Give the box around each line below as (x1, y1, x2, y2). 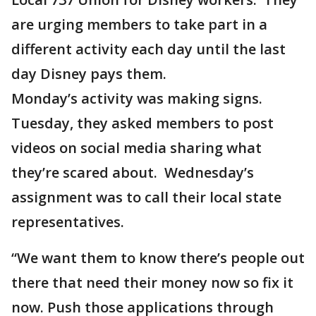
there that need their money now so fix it (11, 273, 293, 293)
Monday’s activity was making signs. (11, 89, 266, 109)
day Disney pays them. (11, 64, 170, 84)
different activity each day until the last (11, 39, 286, 59)
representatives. (11, 212, 128, 232)
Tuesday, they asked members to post (11, 114, 274, 133)
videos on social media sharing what (11, 138, 262, 158)
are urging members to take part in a (11, 15, 267, 35)
